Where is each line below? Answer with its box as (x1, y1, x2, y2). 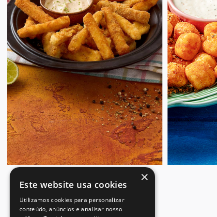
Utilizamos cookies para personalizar (19, 196, 124, 204)
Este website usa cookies (19, 179, 127, 190)
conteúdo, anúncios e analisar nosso (19, 205, 123, 213)
